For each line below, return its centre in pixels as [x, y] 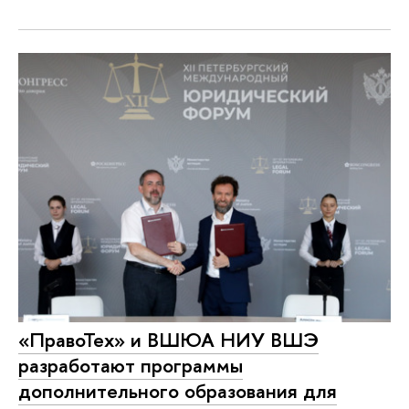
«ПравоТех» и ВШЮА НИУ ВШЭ [168, 339]
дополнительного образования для [178, 390]
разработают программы [131, 365]
